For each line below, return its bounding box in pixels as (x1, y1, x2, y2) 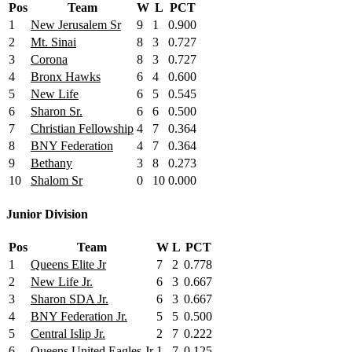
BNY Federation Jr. (31, 309, 127, 323)
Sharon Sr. (31, 104, 82, 119)
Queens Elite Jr (31, 257, 106, 271)
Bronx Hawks (31, 70, 101, 84)
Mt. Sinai (31, 35, 76, 49)
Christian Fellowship (31, 122, 134, 136)
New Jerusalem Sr (31, 18, 121, 32)
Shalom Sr (31, 174, 82, 188)
